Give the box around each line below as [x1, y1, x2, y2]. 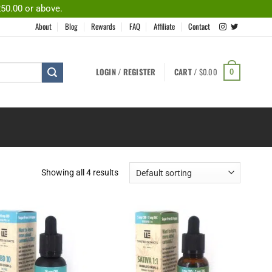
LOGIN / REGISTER [95, 66, 156, 78]
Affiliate [154, 21, 175, 32]
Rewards [91, 21, 116, 32]
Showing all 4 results [41, 167, 118, 177]
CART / [174, 66, 199, 78]
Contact [188, 21, 211, 32]
